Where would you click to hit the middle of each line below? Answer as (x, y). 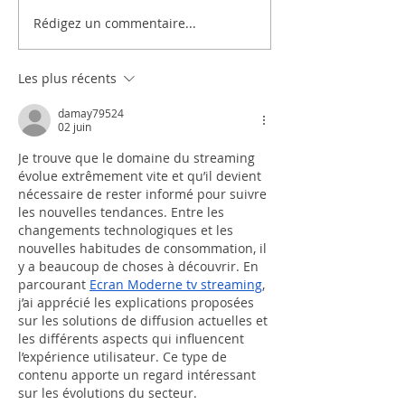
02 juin (75, 126)
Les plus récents (67, 78)
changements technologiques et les (127, 230)
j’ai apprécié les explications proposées (138, 302)
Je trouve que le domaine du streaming (138, 157)
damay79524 (91, 113)
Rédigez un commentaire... (115, 24)
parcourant (54, 284)
